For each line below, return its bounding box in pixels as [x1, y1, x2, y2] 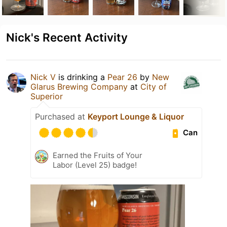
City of [140, 81, 167, 92]
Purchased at [35, 111, 88, 122]
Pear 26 [107, 71, 137, 82]
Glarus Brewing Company [30, 81, 128, 92]
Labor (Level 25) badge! [53, 160, 137, 170]
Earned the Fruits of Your [53, 150, 142, 160]
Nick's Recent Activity [6, 30, 128, 44]
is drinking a [56, 71, 107, 82]
